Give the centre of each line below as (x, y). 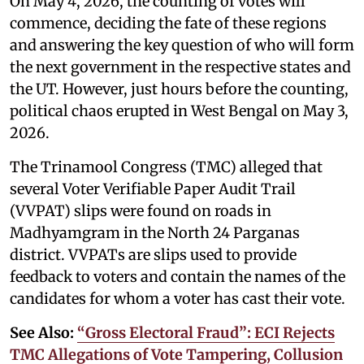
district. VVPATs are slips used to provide (153, 254)
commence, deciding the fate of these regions (168, 23)
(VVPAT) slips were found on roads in (141, 210)
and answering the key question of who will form (182, 45)
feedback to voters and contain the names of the (178, 276)
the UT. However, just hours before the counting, (179, 89)
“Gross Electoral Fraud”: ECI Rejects (206, 332)
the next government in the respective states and (180, 67)
